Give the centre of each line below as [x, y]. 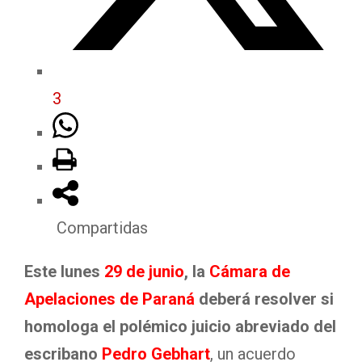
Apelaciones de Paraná [109, 299]
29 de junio [144, 271]
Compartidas [102, 228]
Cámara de [250, 271]
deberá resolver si [264, 299]
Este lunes [64, 271]
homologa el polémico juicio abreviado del [180, 326]
